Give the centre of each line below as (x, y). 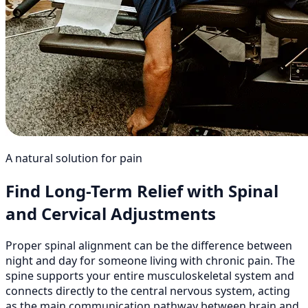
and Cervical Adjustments (111, 213)
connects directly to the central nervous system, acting (148, 291)
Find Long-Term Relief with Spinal (142, 190)
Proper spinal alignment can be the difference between (149, 246)
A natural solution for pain (74, 158)
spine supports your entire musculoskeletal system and (150, 276)
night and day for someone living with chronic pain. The (150, 261)
